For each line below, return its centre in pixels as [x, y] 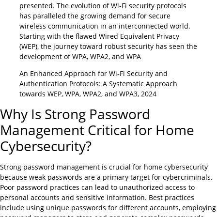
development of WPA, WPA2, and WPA [80, 56]
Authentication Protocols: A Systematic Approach [98, 84]
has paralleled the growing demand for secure [95, 15]
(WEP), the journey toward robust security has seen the [108, 46]
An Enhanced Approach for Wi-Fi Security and [93, 74]
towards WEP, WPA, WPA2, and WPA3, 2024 [88, 94]
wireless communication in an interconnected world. [105, 26]
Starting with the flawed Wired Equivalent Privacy [99, 36]
